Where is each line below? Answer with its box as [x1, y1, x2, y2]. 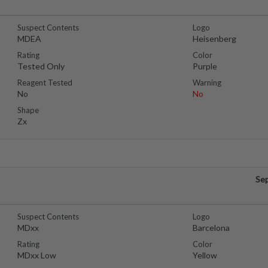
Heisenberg [192, 33, 236, 44]
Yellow [192, 250, 217, 260]
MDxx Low [17, 250, 56, 260]
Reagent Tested [17, 78, 72, 87]
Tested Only [17, 61, 65, 71]
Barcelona [192, 223, 230, 233]
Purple [192, 61, 217, 71]
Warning [192, 78, 221, 87]
